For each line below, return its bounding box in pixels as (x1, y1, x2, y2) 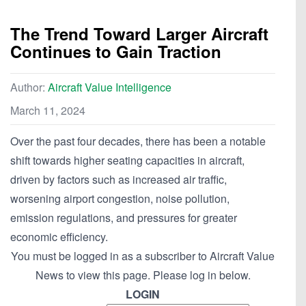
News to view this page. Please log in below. (35, 267, 251, 283)
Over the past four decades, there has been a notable (10, 133, 266, 150)
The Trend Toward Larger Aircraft (10, 22, 268, 46)
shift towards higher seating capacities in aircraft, (10, 152, 245, 169)
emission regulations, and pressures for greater (10, 210, 237, 226)
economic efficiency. (10, 229, 108, 245)
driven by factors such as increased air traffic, (10, 171, 227, 188)
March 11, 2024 (10, 102, 85, 119)
